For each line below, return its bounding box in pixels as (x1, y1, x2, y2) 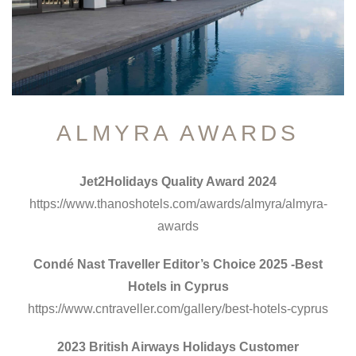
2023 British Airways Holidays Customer (57, 340, 299, 354)
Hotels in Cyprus (127, 280, 229, 294)
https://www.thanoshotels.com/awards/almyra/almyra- (29, 197, 327, 211)
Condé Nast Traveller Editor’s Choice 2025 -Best (33, 257, 323, 272)
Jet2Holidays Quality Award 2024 (79, 175, 277, 189)
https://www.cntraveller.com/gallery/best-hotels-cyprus (28, 302, 328, 316)
